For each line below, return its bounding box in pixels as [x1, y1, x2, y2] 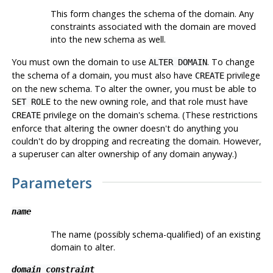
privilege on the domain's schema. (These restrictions [40, 109, 258, 121]
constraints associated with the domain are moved [50, 21, 256, 33]
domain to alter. [50, 241, 115, 253]
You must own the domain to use [11, 56, 149, 68]
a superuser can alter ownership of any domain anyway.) [11, 148, 237, 160]
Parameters [11, 172, 92, 193]
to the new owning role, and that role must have [50, 96, 248, 108]
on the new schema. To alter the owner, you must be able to [11, 83, 257, 95]
